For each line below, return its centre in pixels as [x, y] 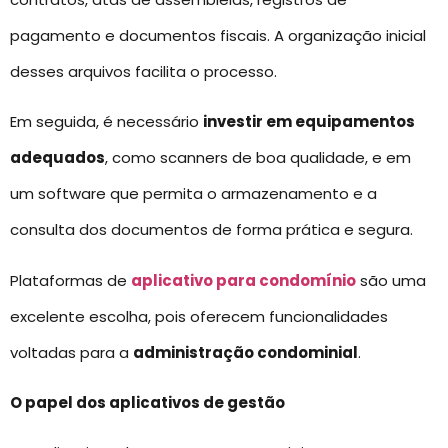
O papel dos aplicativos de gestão [147, 403]
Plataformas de [70, 280]
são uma [391, 280]
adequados [57, 158]
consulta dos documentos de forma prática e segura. [211, 230]
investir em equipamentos [309, 122]
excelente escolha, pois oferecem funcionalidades [199, 316]
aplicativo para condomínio [243, 280]
